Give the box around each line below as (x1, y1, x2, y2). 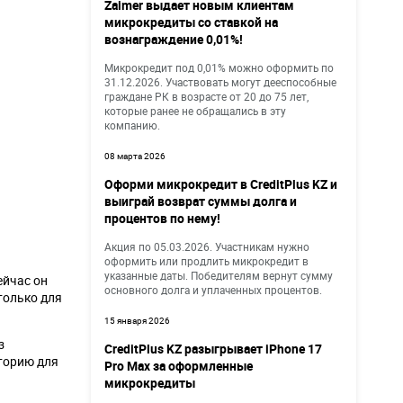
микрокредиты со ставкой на (104, 13, 278, 31)
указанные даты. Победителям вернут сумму (104, 268, 333, 282)
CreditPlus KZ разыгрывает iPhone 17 (104, 340, 322, 357)
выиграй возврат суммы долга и (104, 193, 297, 210)
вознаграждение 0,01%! (104, 31, 243, 48)
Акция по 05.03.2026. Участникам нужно (104, 239, 309, 254)
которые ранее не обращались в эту (104, 103, 286, 118)
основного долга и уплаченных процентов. (104, 282, 322, 297)
